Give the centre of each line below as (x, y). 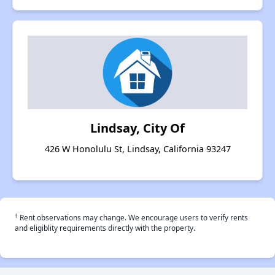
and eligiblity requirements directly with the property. (105, 228)
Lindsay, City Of (137, 128)
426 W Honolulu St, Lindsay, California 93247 (137, 149)
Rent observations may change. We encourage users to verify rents (133, 218)
